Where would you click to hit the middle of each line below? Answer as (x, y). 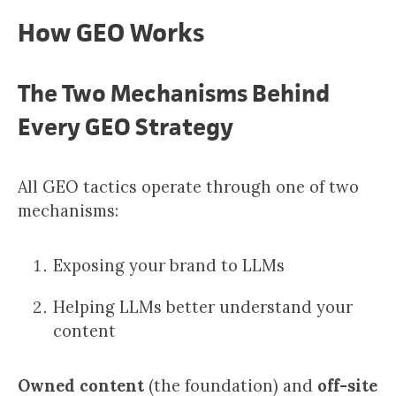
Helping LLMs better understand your (203, 307)
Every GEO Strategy (126, 127)
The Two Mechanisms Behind (174, 93)
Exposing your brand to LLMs (169, 266)
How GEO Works (111, 32)
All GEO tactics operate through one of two (188, 187)
